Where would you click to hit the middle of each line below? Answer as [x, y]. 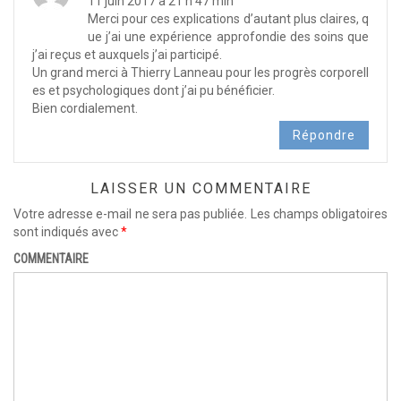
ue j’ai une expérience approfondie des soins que [228, 37]
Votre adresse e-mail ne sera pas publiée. [131, 214]
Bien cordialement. [85, 108]
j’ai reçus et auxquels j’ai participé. [127, 55]
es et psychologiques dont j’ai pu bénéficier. [154, 90]
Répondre [324, 135]
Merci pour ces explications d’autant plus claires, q [228, 19]
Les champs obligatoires [319, 214]
